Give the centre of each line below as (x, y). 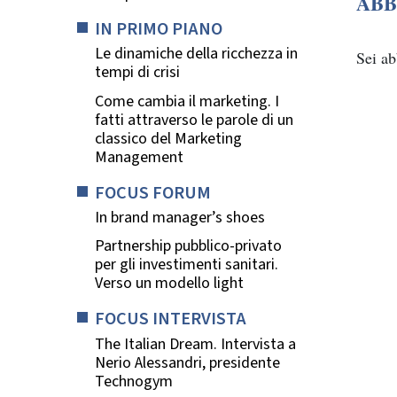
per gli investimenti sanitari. (187, 265)
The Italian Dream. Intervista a (195, 345)
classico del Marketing (168, 138)
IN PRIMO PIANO (159, 28)
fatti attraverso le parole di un (194, 120)
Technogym (134, 382)
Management (139, 157)
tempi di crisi (137, 73)
